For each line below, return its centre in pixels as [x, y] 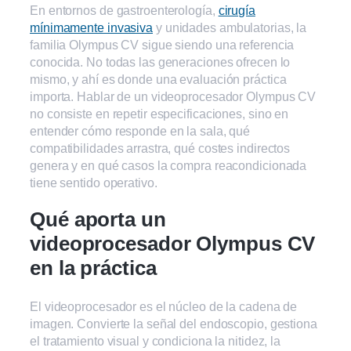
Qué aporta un [98, 220]
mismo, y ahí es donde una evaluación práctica [158, 79]
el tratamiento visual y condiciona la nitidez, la [156, 340]
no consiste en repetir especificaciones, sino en [159, 113]
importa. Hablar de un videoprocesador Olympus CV [173, 96]
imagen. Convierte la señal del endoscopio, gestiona [174, 323]
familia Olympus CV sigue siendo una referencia [162, 44]
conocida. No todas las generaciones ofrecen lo [160, 62]
